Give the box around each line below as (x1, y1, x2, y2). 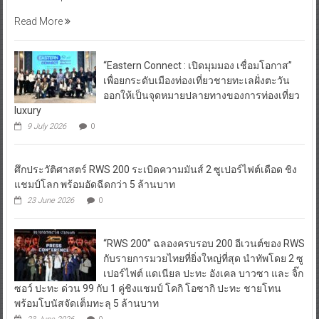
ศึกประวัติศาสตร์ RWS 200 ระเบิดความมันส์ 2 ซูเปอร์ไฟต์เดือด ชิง (14, 163, 297, 175)
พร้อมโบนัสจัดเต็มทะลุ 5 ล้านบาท (14, 297, 159, 309)
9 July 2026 (26, 121, 66, 131)
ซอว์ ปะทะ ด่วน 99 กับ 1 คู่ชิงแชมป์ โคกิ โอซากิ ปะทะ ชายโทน (14, 282, 281, 294)
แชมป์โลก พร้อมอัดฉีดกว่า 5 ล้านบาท (14, 178, 175, 190)
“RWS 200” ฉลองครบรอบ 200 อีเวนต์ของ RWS (103, 237, 305, 249)
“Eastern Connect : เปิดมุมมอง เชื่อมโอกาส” (103, 59, 292, 71)
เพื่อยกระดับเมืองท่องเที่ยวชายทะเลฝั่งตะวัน (103, 74, 290, 86)
